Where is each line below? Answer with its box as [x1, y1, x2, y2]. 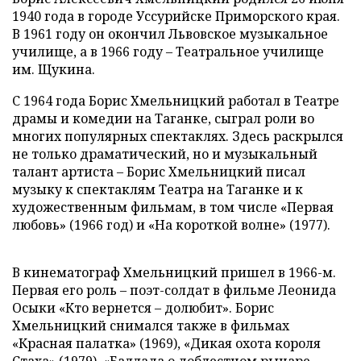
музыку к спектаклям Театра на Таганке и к [12, 180, 303, 198]
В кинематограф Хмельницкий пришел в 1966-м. [12, 263, 336, 281]
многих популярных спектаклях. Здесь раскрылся [12, 127, 343, 145]
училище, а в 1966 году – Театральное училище [12, 43, 324, 60]
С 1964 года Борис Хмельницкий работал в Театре [12, 92, 339, 110]
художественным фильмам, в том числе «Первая [12, 198, 334, 216]
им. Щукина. [12, 60, 95, 78]
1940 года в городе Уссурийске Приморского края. [12, 7, 340, 25]
